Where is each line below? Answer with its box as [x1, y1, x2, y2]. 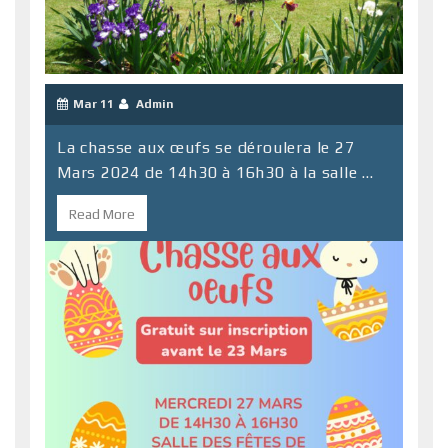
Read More [69, 206, 135, 222]
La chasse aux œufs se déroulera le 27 [57, 138, 355, 158]
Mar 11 [73, 97, 114, 112]
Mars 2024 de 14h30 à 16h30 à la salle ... [57, 163, 374, 183]
